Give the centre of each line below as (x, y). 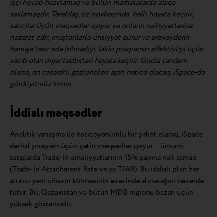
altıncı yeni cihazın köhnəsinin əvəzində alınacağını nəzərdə (107, 181)
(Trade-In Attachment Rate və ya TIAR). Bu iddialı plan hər (104, 169)
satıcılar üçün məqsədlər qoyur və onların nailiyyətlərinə (101, 26)
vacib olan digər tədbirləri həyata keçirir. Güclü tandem (99, 61)
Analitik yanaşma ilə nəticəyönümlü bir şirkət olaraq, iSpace (106, 134)
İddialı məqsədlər (56, 113)
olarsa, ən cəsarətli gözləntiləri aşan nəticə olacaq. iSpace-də (107, 72)
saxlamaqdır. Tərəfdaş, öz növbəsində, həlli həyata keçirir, (101, 14)
